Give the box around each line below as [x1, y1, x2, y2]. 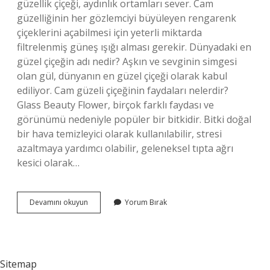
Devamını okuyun [30, 197, 88, 207]
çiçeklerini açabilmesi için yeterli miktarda [17, 26, 202, 39]
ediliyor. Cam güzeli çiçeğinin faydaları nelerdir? [17, 84, 228, 97]
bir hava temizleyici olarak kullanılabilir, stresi [17, 127, 222, 140]
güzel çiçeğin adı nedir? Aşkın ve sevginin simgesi [17, 55, 237, 68]
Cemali [87, 196, 111, 207]
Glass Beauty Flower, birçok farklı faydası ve [17, 98, 214, 111]
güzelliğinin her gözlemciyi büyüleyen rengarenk [17, 11, 236, 25]
